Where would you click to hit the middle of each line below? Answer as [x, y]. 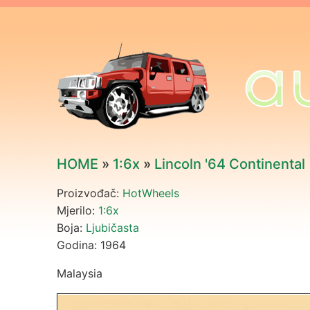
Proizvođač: [90, 193]
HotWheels [151, 193]
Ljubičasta [112, 228]
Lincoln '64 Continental [230, 164]
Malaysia [80, 273]
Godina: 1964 [91, 245]
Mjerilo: [77, 210]
